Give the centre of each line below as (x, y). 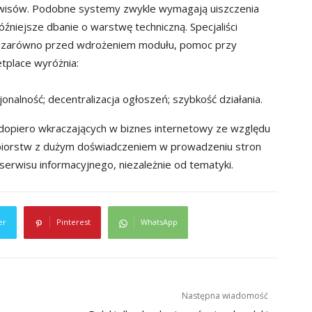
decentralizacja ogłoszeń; (109, 99)
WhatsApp (159, 222)
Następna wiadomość (225, 295)
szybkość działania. (218, 99)
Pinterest (73, 222)
